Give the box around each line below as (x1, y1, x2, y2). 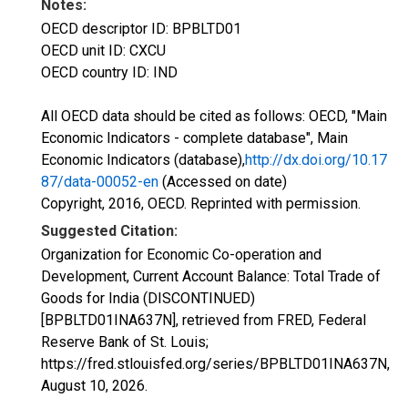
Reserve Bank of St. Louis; (41, 333, 209, 351)
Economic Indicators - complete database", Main (41, 129, 348, 147)
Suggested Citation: (41, 222, 178, 240)
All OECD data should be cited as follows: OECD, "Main (41, 107, 387, 125)
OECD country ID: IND (41, 64, 178, 81)
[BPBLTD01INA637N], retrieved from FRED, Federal (41, 311, 366, 329)
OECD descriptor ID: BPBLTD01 (41, 20, 241, 37)
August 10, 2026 (41, 377, 145, 394)
